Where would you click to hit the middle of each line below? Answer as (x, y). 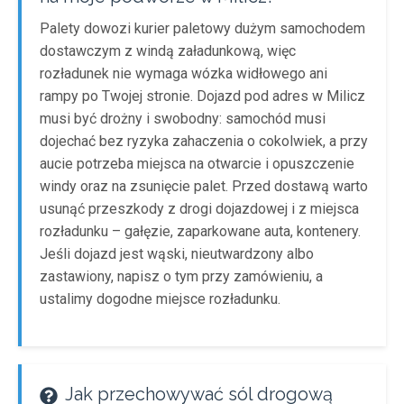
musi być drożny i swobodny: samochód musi (183, 119)
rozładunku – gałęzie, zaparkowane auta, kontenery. (200, 231)
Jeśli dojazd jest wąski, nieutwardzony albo (177, 254)
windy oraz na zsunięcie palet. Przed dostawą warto (204, 186)
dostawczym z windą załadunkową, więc (168, 51)
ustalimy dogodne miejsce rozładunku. (160, 299)
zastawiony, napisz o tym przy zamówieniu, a (181, 276)
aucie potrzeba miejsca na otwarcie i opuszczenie (197, 164)
